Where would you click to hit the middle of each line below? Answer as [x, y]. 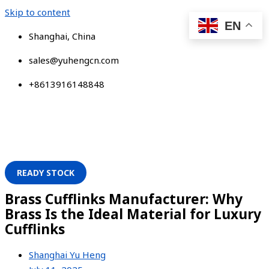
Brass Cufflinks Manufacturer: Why [124, 199]
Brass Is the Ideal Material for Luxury [133, 214]
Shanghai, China [62, 36]
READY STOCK [46, 173]
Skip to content [38, 12]
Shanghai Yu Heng [67, 255]
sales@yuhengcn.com [74, 60]
